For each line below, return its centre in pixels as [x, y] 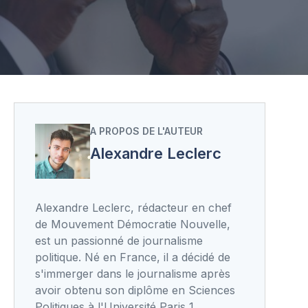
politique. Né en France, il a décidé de [133, 257]
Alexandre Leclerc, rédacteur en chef [133, 207]
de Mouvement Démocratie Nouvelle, [133, 224]
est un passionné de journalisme [119, 240]
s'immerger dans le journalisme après [133, 273]
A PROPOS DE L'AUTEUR [146, 131]
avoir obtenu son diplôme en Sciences [135, 290]
